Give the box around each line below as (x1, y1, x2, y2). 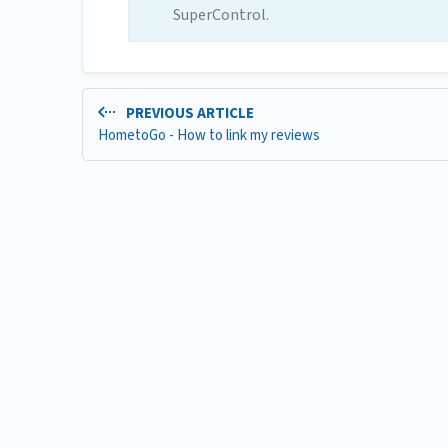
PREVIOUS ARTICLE (122, 103, 254, 125)
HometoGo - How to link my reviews (98, 124, 320, 146)
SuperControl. (173, 4, 269, 27)
